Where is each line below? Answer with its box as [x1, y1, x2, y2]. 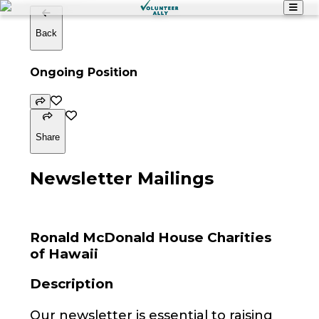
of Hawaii [29, 246, 98, 263]
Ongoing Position [29, 65, 137, 79]
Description [29, 276, 113, 293]
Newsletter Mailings [29, 167, 214, 189]
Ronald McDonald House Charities [29, 229, 271, 246]
